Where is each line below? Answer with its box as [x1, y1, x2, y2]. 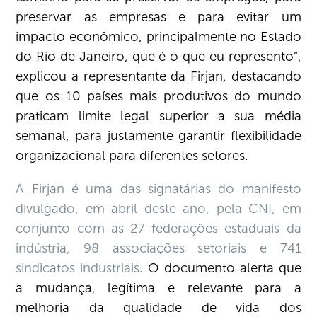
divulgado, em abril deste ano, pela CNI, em [16, 200, 301, 217]
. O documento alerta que [139, 259, 301, 276]
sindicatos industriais [16, 259, 140, 276]
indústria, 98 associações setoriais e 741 [16, 239, 301, 256]
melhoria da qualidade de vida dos [16, 299, 301, 316]
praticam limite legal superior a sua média [16, 108, 301, 125]
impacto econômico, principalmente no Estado [16, 28, 301, 45]
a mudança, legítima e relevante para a [16, 279, 301, 296]
